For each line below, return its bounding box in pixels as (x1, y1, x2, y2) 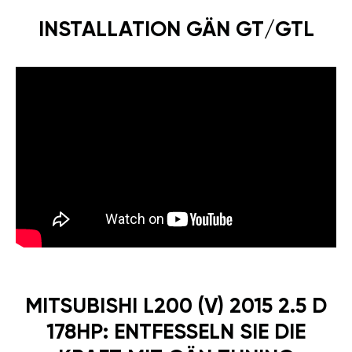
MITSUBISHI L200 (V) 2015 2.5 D (25, 273, 327, 295)
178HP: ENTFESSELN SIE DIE (46, 299, 306, 321)
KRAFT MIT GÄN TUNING (57, 325, 295, 347)
